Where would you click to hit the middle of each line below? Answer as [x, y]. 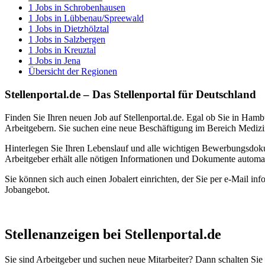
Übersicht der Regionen [73, 72]
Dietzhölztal [86, 29]
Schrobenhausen [95, 8]
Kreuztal [80, 50]
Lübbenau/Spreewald [104, 18]
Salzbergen [85, 40]
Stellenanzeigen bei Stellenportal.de [113, 235]
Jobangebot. [27, 189]
